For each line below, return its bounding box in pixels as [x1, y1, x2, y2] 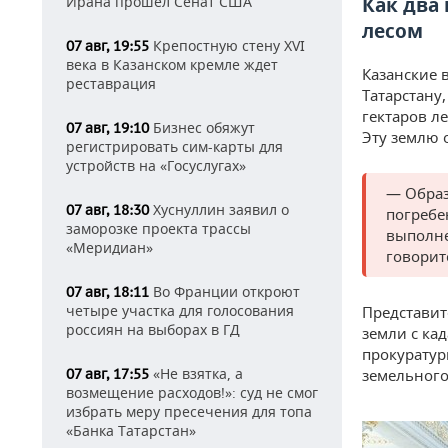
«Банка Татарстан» [66, 421, 196, 440]
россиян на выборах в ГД [66, 320, 240, 339]
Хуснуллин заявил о [149, 200, 289, 219]
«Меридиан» [66, 238, 153, 257]
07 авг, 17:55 [66, 365, 149, 383]
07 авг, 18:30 [66, 201, 149, 219]
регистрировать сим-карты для [66, 137, 283, 156]
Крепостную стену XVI [149, 36, 305, 55]
